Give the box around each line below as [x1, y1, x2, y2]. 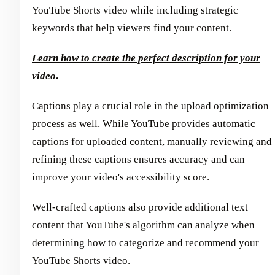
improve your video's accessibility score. [32, 171, 209, 184]
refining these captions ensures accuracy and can [32, 153, 245, 166]
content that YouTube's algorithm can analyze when [32, 219, 255, 231]
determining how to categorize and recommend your [32, 237, 259, 249]
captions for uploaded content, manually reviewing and [32, 136, 272, 148]
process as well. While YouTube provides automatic [32, 118, 255, 130]
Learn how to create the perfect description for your [32, 52, 260, 64]
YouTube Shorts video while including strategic [32, 4, 238, 17]
